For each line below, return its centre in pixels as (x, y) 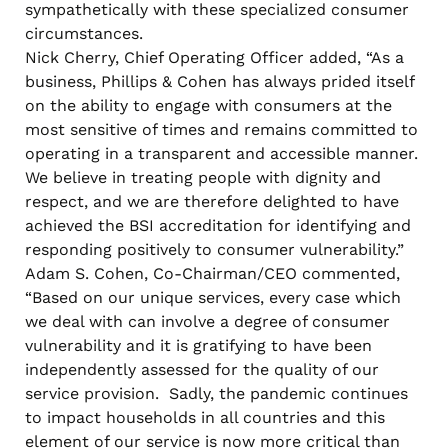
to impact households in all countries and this (205, 417)
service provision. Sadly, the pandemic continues (216, 393)
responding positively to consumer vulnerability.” (214, 249)
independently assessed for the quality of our (202, 369)
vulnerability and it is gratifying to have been (198, 345)
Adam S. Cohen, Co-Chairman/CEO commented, (212, 273)
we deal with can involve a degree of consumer (207, 321)
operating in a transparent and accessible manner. (224, 153)
